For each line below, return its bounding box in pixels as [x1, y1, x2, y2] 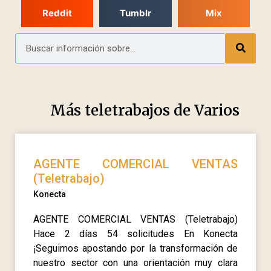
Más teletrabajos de [50, 100, 194, 120]
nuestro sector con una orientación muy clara [33, 256, 238, 269]
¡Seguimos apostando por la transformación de [33, 242, 238, 254]
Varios [194, 100, 240, 120]
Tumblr [119, 7, 151, 19]
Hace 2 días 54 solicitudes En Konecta [33, 227, 238, 240]
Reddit [42, 7, 73, 19]
